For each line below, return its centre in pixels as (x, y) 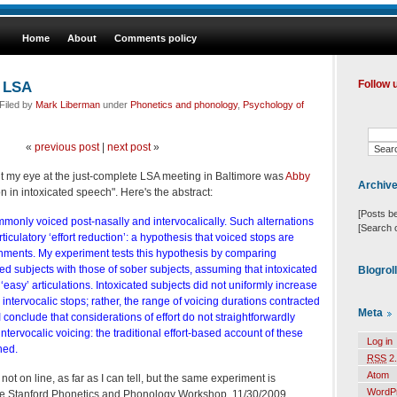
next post (128, 147)
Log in (380, 342)
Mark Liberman (68, 104)
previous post (66, 147)
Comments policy (156, 38)
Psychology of (273, 104)
